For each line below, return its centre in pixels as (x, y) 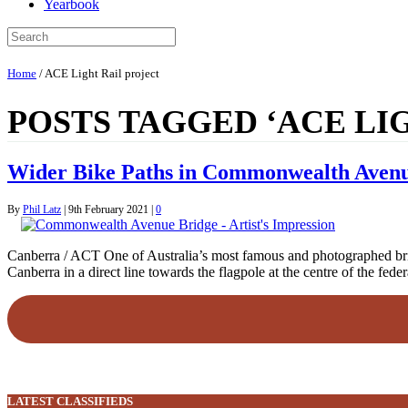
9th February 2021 (108, 209)
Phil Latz (42, 209)
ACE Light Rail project (102, 73)
